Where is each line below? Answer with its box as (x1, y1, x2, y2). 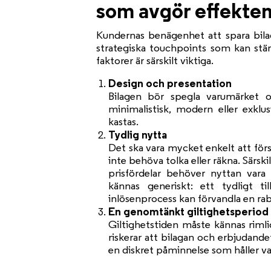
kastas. (108, 115, 139, 128)
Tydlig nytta (108, 128, 168, 142)
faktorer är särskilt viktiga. (96, 54, 214, 67)
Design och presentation (108, 76, 232, 90)
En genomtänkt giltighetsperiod (108, 204, 269, 218)
